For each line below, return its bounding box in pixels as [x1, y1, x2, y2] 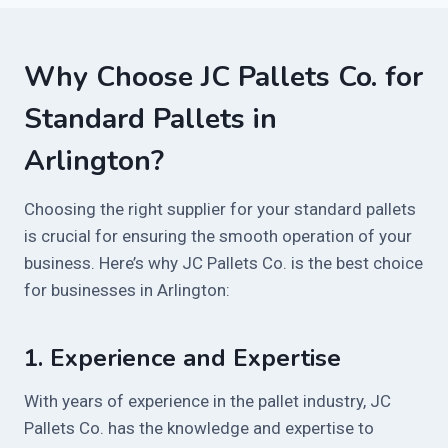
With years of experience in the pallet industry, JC [24, 390, 391, 411]
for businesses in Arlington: [24, 279, 230, 300]
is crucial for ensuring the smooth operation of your [24, 225, 412, 246]
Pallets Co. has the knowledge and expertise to [24, 417, 374, 438]
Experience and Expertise [50, 341, 341, 374]
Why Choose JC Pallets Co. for [24, 57, 423, 96]
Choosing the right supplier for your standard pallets [24, 198, 416, 219]
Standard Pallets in [24, 99, 277, 138]
